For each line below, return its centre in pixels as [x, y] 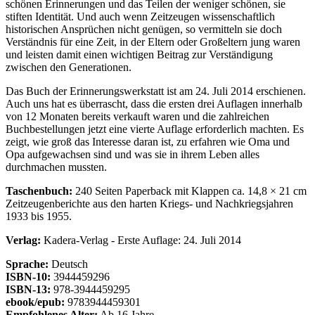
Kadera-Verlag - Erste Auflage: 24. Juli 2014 [141, 240]
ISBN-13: [28, 290]
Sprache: [27, 264]
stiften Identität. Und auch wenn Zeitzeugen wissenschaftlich [140, 17]
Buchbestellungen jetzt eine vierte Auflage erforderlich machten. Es [155, 129]
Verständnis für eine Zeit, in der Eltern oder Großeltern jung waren [153, 42]
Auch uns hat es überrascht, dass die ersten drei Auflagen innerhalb [154, 104]
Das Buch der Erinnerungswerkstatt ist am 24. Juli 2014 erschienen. [156, 91]
